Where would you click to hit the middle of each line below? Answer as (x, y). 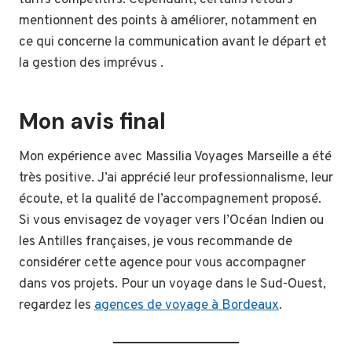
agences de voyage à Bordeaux (187, 306)
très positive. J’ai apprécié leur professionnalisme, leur (176, 179)
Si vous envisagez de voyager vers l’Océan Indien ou (171, 221)
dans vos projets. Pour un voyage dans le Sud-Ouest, (172, 285)
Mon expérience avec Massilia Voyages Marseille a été (175, 158)
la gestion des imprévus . (91, 64)
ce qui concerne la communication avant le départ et (173, 43)
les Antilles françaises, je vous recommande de (156, 242)
